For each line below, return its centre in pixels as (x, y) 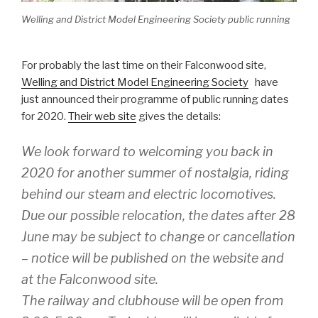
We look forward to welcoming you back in (147, 151)
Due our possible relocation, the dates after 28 (158, 215)
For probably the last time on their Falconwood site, (145, 66)
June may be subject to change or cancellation (158, 236)
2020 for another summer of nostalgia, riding (155, 172)
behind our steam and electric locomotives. (149, 194)
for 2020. (45, 117)
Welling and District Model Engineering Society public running (156, 20)
